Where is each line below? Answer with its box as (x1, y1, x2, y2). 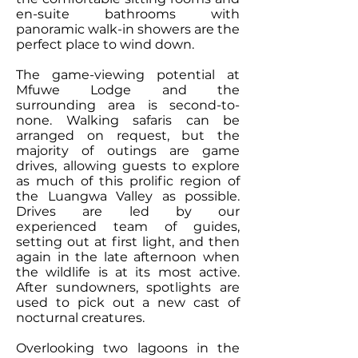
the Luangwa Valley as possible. (16, 189, 240, 204)
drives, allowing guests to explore (16, 158, 240, 173)
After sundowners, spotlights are (16, 280, 240, 295)
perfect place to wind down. (16, 37, 197, 52)
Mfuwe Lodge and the (16, 82, 240, 97)
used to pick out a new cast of (16, 295, 240, 310)
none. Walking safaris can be (16, 113, 240, 128)
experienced (16, 219, 113, 234)
